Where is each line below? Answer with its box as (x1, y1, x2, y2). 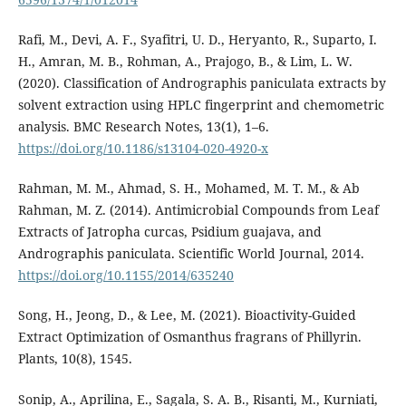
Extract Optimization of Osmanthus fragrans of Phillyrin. (17, 328, 362, 346)
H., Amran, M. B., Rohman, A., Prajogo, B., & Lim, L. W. (17, 53, 353, 71)
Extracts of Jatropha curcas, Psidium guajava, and (17, 223, 322, 241)
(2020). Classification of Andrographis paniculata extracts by (17, 74, 386, 92)
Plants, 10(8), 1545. (17, 350, 132, 368)
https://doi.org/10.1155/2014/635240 (17, 266, 234, 285)
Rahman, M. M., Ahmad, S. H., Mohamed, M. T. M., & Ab (17, 179, 360, 198)
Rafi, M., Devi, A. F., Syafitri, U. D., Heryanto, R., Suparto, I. (17, 31, 377, 49)
